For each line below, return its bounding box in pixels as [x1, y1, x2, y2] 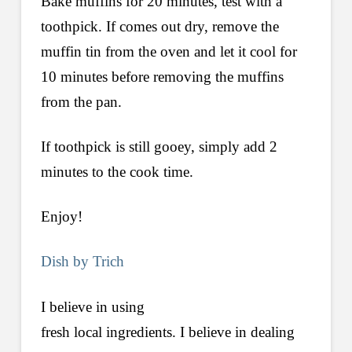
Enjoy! [40, 208, 82, 225]
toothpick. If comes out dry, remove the [40, 17, 279, 35]
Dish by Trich [40, 253, 124, 270]
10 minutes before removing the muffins [40, 68, 284, 85]
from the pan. [40, 93, 122, 110]
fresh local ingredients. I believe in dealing [40, 323, 295, 340]
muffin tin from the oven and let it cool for [40, 42, 297, 60]
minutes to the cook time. [40, 163, 193, 181]
